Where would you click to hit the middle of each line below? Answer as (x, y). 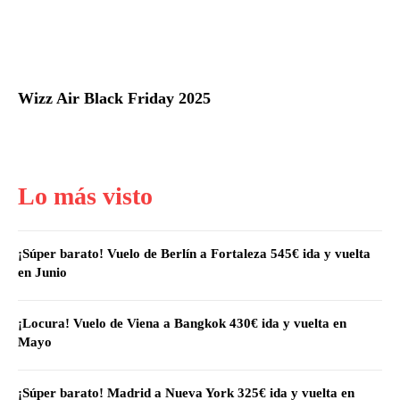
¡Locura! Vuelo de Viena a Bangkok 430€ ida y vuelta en (182, 323)
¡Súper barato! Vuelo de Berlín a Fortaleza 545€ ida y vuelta (194, 253)
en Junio (42, 272)
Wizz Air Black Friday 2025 (114, 98)
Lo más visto (85, 196)
